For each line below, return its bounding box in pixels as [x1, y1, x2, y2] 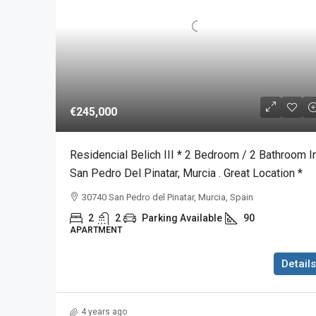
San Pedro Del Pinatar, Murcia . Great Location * [70, 166, 303, 181]
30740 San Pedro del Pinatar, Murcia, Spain [82, 192, 253, 203]
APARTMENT [70, 225, 122, 236]
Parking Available [142, 212, 222, 224]
